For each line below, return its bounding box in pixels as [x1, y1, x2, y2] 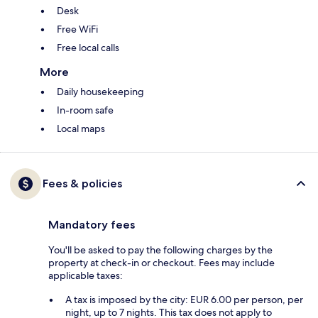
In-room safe [57, 104, 114, 117]
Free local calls [57, 41, 119, 55]
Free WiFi [57, 23, 98, 36]
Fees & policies [43, 177, 122, 191]
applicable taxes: [48, 269, 123, 283]
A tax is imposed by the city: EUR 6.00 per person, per [65, 293, 303, 307]
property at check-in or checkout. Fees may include [48, 256, 275, 270]
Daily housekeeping [57, 85, 144, 99]
